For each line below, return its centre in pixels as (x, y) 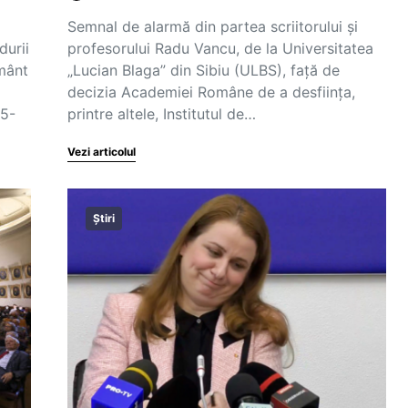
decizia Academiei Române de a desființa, (211, 92)
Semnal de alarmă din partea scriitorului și (213, 26)
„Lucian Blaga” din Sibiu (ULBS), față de (204, 70)
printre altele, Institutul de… (162, 114)
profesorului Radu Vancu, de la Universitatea (220, 48)
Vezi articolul (102, 152)
